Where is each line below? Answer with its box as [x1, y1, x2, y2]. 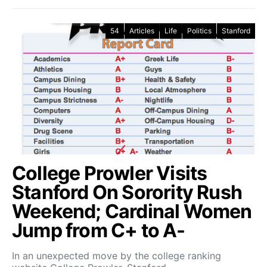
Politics [187, 26, 212, 35]
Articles [129, 26, 154, 35]
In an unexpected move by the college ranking [12, 249, 221, 262]
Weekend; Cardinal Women [12, 199, 252, 223]
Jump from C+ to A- [12, 218, 185, 242]
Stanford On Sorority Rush [12, 180, 243, 204]
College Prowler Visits [12, 161, 207, 185]
